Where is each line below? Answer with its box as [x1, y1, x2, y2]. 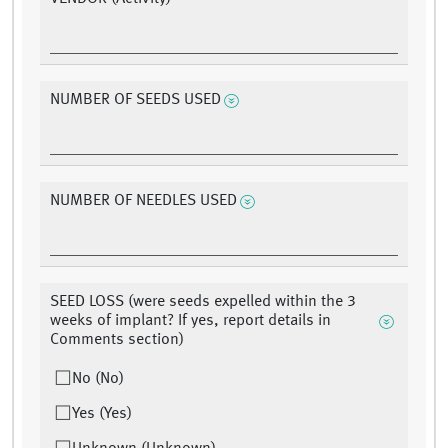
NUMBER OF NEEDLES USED [50, 193, 237, 210]
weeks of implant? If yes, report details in [50, 313, 331, 330]
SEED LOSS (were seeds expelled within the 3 [50, 294, 356, 311]
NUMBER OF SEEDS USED [50, 92, 221, 109]
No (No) [72, 371, 124, 388]
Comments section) [50, 332, 184, 349]
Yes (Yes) [72, 406, 132, 423]
